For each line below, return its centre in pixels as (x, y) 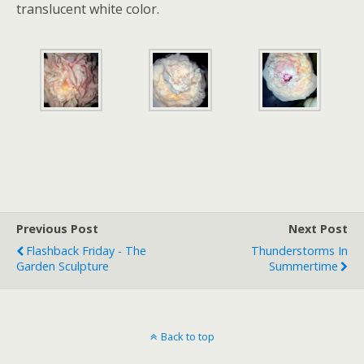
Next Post (318, 229)
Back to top (187, 337)
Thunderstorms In (299, 251)
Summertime (303, 266)
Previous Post (57, 229)
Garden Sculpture (63, 266)
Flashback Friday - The (86, 251)
